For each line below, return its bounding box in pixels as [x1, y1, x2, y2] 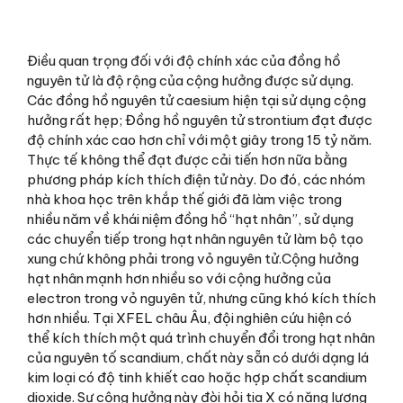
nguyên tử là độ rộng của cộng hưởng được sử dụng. [27, 71, 354, 89]
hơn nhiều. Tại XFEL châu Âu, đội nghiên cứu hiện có [27, 309, 352, 327]
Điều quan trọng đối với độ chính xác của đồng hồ [27, 51, 341, 69]
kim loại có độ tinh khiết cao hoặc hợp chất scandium [27, 368, 367, 386]
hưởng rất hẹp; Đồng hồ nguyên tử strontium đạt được [27, 111, 372, 129]
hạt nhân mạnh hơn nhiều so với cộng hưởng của [27, 269, 331, 287]
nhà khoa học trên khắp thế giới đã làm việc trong [27, 190, 342, 208]
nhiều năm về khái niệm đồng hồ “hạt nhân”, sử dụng [27, 210, 354, 228]
